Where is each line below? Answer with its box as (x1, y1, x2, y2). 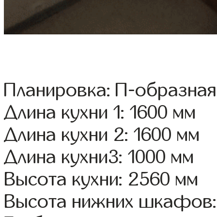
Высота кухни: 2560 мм (4, 169, 199, 190)
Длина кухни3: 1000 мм (4, 147, 194, 168)
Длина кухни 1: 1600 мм (4, 102, 196, 123)
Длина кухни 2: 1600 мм (4, 124, 200, 145)
